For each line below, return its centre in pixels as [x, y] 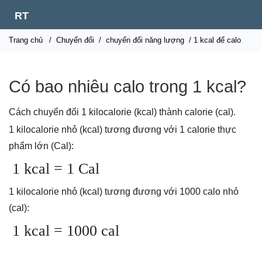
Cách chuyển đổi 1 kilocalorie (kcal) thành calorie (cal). [122, 112]
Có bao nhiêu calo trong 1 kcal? [127, 87]
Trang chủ [26, 40]
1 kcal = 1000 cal [66, 231]
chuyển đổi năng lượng [145, 40]
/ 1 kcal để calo [214, 40]
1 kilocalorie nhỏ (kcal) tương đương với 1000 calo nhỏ [124, 192]
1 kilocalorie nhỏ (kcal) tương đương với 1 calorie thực [123, 130]
